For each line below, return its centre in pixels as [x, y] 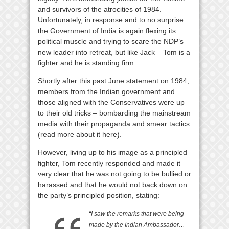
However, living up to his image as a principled [112, 152]
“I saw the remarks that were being [136, 213]
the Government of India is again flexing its [107, 30]
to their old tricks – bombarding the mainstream [114, 113]
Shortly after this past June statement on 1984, [113, 81]
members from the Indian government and [106, 91]
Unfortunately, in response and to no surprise [111, 20]
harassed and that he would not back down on [112, 184]
